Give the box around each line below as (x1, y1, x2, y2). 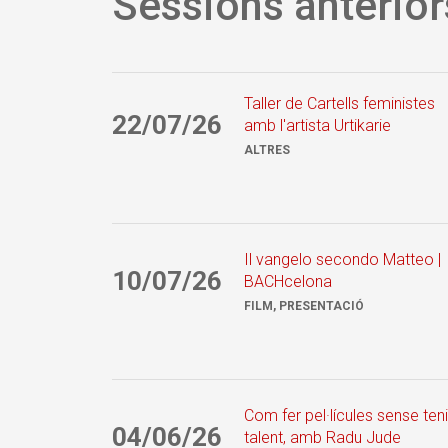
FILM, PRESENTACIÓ (244, 298, 364, 313)
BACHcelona (244, 271, 332, 291)
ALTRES (244, 142, 290, 157)
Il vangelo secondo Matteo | (244, 249, 441, 269)
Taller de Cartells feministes (244, 93, 435, 113)
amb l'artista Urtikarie (244, 115, 391, 135)
